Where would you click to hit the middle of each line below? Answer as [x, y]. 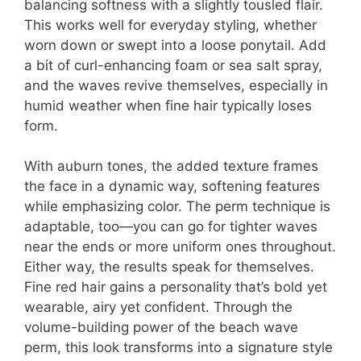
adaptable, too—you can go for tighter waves [171, 227]
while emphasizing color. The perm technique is [177, 207]
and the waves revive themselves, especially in [176, 85]
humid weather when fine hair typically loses [168, 105]
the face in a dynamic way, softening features [172, 187]
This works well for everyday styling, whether [170, 25]
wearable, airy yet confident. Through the [158, 307]
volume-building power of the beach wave [161, 328]
